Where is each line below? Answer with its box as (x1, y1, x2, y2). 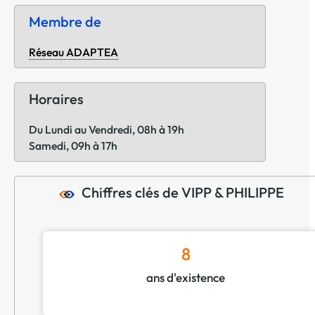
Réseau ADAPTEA (29, 45, 118, 60)
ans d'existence (146, 270, 225, 285)
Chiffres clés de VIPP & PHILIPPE (82, 184, 285, 202)
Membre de (29, 13, 101, 31)
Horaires (29, 90, 84, 108)
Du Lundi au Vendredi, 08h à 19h (29, 122, 184, 137)
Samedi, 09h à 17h (29, 139, 117, 153)
